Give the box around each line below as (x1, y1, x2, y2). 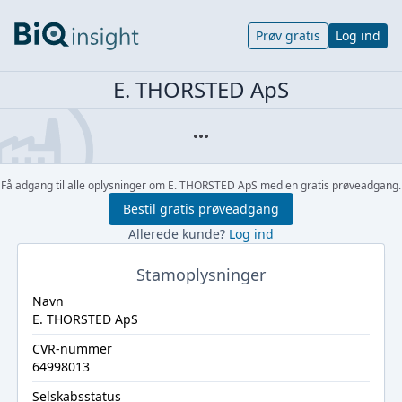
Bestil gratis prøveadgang (123, 200, 279, 217)
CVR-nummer (31, 340, 112, 357)
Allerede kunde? (128, 225, 229, 242)
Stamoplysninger (136, 264, 266, 285)
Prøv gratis (256, 26, 320, 44)
